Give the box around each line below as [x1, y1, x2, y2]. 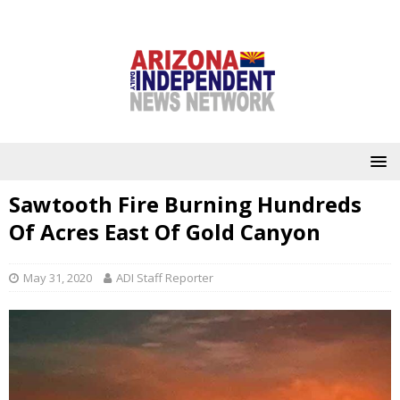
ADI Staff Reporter [116, 270, 213, 286]
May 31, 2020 [23, 270, 92, 286]
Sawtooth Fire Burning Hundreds [9, 189, 362, 219]
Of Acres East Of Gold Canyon [9, 217, 321, 246]
